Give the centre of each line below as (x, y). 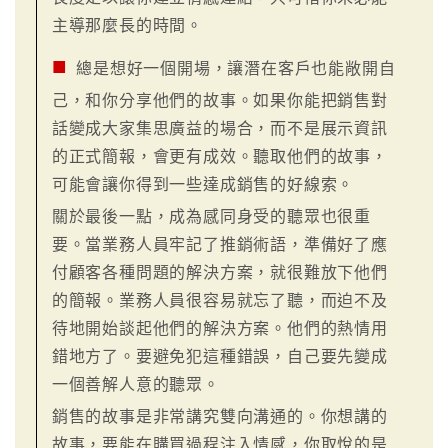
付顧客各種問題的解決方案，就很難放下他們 (219, 272)
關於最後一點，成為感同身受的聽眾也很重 (211, 216)
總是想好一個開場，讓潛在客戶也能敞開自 (236, 68)
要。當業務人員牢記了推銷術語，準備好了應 (219, 244)
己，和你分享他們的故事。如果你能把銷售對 (219, 100)
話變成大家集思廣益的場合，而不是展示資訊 (219, 128)
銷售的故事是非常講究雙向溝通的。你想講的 (219, 416)
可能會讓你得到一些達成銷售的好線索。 (203, 184)
